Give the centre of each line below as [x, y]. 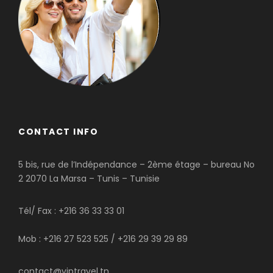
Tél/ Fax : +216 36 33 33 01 [71, 211]
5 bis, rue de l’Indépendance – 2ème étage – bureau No [136, 164]
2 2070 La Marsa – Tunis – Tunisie [89, 178]
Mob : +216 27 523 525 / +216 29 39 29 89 [103, 239]
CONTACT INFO [58, 131]
